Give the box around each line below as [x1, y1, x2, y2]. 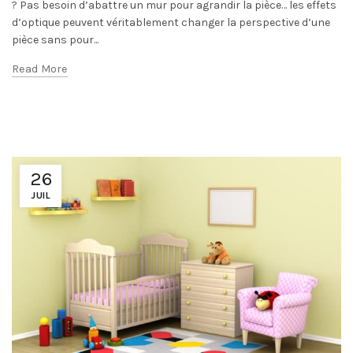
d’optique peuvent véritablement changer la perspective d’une [12, 15, 330, 29]
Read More [12, 61, 68, 76]
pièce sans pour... [12, 32, 98, 46]
